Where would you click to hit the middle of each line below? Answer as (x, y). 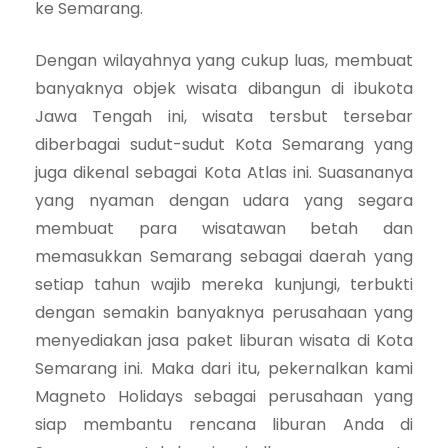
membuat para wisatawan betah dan (224, 228)
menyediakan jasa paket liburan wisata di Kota (224, 340)
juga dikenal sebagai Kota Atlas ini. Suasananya (224, 172)
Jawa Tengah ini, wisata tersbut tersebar (224, 116)
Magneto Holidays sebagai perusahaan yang (224, 396)
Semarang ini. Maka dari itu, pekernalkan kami (224, 368)
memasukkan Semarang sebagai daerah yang (224, 256)
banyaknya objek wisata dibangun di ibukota (224, 88)
